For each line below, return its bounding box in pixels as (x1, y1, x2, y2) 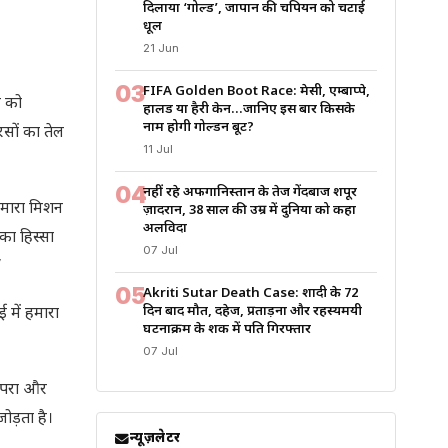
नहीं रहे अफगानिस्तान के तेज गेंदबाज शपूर (143, 184, 357, 201)
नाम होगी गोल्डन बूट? (143, 119, 254, 136)
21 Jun (143, 41, 179, 55)
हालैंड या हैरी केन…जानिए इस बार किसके (143, 101, 355, 118)
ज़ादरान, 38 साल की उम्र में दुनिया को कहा (143, 202, 356, 219)
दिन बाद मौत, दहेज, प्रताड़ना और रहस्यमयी (143, 303, 362, 320)
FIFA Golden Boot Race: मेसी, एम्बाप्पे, (143, 83, 370, 100)
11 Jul (143, 142, 173, 156)
